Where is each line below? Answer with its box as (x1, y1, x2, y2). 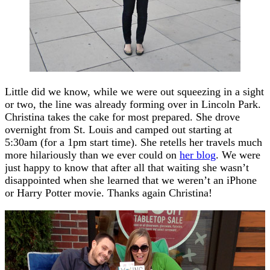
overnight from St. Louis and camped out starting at (5, 123, 232, 136)
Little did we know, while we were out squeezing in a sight (5, 85, 264, 98)
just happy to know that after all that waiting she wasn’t (5, 161, 249, 174)
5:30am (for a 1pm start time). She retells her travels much (5, 136, 262, 148)
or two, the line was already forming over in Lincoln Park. (5, 98, 261, 110)
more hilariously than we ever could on (5, 148, 180, 161)
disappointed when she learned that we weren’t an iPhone (5, 174, 257, 186)
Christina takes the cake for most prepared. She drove (5, 110, 240, 123)
